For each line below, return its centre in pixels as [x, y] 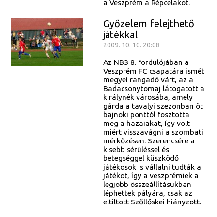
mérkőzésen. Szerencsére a [149, 141]
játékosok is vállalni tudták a [152, 167]
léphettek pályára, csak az [147, 193]
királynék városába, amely [148, 97]
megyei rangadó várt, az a [148, 80]
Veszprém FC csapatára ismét [154, 71]
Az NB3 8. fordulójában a [146, 62]
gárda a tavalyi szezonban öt [153, 106]
